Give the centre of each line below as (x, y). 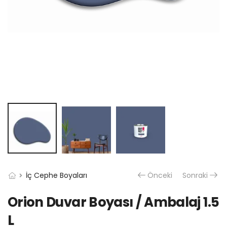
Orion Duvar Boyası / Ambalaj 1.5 (113, 202)
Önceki (160, 176)
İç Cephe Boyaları (57, 176)
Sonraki (195, 176)
